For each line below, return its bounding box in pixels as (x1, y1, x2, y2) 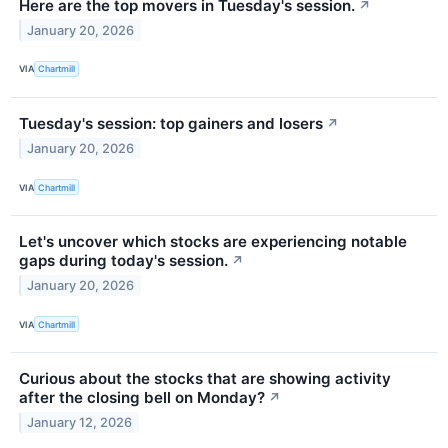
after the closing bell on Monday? (19, 388, 265, 408)
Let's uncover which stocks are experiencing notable (19, 232, 407, 252)
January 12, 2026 (27, 415, 133, 431)
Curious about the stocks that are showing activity (19, 369, 391, 389)
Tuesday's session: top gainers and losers (19, 113, 323, 133)
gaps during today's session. (19, 251, 228, 271)
